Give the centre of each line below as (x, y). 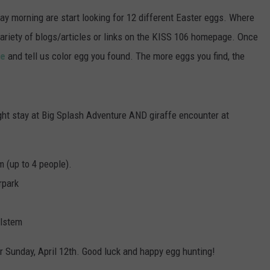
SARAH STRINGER (54, 36)
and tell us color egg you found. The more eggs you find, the (125, 56)
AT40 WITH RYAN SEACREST (72, 66)
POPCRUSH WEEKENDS (63, 96)
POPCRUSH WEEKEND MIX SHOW (81, 127)
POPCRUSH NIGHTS (58, 6)
